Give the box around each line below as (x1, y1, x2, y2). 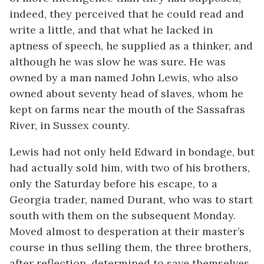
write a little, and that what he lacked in (9, 22, 213, 37)
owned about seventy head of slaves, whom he (9, 86, 243, 100)
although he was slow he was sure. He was (9, 54, 226, 68)
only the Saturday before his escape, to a (9, 176, 217, 190)
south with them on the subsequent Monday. (9, 208, 236, 222)
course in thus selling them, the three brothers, (9, 240, 251, 254)
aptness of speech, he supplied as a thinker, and (9, 38, 253, 52)
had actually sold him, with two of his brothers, (9, 160, 250, 174)
